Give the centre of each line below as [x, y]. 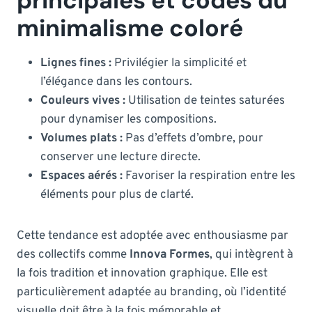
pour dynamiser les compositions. [128, 119]
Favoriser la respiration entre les [209, 176]
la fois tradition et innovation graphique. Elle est [142, 273]
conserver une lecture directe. [120, 157]
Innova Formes [170, 255]
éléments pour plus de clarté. [117, 195]
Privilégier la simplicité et [179, 63]
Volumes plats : [81, 138]
